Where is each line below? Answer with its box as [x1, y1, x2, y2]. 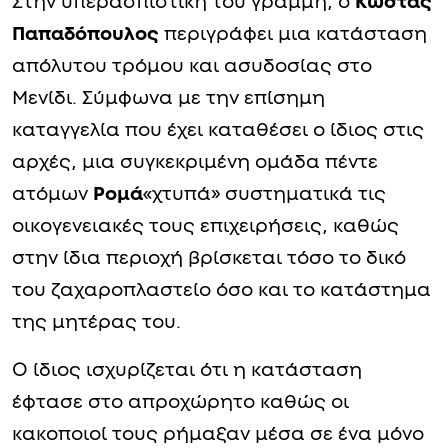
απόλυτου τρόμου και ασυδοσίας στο [12, 56, 372, 76]
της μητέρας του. [12, 312, 181, 332]
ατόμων [12, 184, 93, 204]
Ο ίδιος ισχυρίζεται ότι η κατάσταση [12, 360, 362, 380]
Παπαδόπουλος [12, 24, 159, 44]
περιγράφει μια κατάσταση [159, 24, 427, 44]
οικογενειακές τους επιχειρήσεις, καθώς [12, 216, 399, 236]
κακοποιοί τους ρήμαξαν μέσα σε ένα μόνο [12, 424, 424, 444]
